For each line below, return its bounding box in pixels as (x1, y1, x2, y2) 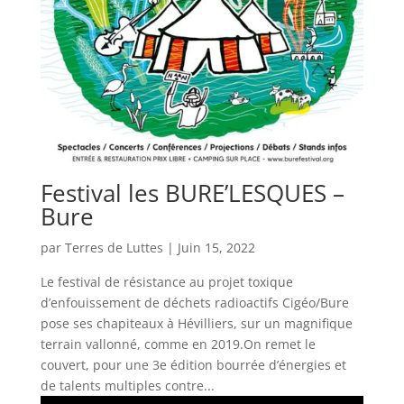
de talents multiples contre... (40, 376, 215, 394)
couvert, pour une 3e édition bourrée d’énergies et (40, 355, 346, 373)
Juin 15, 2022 (177, 238, 255, 256)
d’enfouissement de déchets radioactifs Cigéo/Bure (40, 293, 349, 311)
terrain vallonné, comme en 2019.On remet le (40, 335, 316, 353)
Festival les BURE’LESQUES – (40, 176, 344, 209)
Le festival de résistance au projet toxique (40, 272, 293, 290)
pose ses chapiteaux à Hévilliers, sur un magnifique (40, 314, 353, 332)
